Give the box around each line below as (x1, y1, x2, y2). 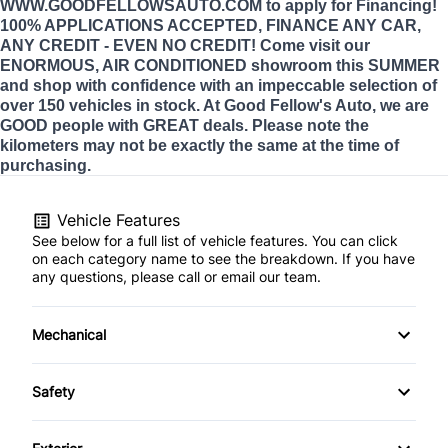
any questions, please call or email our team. (32, 267, 321, 285)
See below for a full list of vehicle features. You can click (32, 231, 398, 249)
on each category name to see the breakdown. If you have (32, 249, 415, 267)
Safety (32, 382, 75, 400)
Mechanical (32, 325, 106, 343)
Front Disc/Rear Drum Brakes (48, 403, 237, 421)
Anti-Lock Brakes (48, 355, 160, 373)
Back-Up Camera (48, 412, 160, 430)
